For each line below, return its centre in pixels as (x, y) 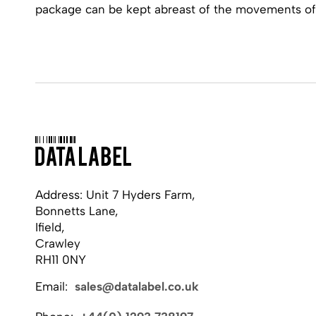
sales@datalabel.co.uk (137, 286)
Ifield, (50, 227)
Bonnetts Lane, (77, 211)
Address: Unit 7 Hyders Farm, (115, 195)
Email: (53, 286)
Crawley (58, 243)
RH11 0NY (61, 260)
